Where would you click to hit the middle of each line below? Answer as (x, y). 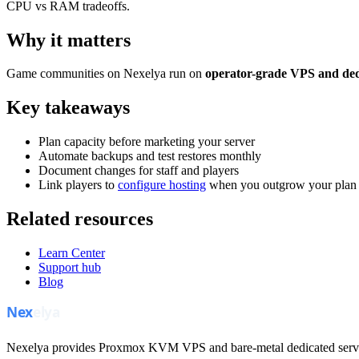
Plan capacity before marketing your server (147, 142)
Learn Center (72, 253)
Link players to (78, 185)
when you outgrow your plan (281, 185)
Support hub (70, 268)
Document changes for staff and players (139, 171)
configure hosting (162, 185)
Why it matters (69, 40)
